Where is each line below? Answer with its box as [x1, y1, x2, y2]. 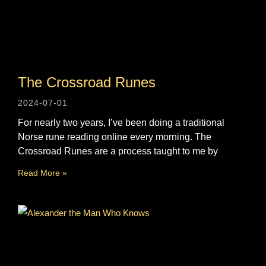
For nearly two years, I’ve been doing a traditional [18, 117, 224, 128]
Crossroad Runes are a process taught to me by [18, 145, 218, 156]
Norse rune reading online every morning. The [18, 131, 211, 142]
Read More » [18, 167, 67, 178]
